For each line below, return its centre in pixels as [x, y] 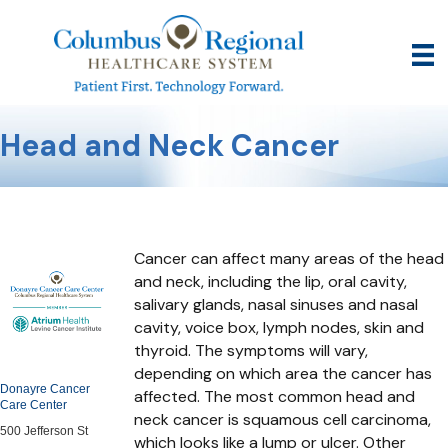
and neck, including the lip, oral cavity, [271, 281]
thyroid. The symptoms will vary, [251, 350]
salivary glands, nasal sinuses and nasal [276, 304]
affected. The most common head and [275, 396]
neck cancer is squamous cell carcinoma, [283, 419]
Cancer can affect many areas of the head [289, 258]
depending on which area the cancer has [283, 373]
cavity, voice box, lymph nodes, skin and [279, 327]
